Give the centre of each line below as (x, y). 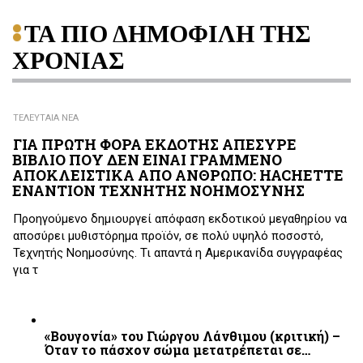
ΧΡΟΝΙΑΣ (68, 61)
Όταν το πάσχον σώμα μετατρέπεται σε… (177, 349)
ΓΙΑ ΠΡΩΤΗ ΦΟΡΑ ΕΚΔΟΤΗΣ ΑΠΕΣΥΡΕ (155, 144)
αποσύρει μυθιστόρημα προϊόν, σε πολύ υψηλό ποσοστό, (168, 236)
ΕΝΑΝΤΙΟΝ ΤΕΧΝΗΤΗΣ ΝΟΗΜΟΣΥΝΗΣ (158, 190)
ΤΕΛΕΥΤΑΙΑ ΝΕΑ (46, 118)
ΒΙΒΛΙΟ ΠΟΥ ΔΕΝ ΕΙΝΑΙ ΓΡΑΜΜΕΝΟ (147, 159)
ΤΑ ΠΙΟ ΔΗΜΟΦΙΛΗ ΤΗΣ (168, 34)
